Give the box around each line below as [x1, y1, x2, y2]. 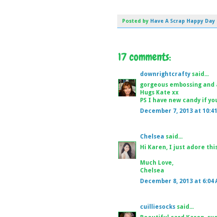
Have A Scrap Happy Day [150, 17, 215, 24]
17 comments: [118, 49, 171, 64]
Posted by [122, 17, 150, 24]
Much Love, [140, 159, 173, 166]
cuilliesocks [140, 203, 175, 210]
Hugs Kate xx [140, 89, 179, 96]
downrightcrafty [140, 70, 190, 77]
